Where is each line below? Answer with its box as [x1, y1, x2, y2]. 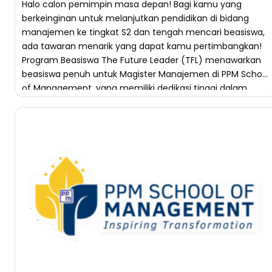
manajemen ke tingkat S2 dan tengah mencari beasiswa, [22, 26, 265, 38]
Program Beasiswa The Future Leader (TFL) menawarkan [22, 54, 261, 66]
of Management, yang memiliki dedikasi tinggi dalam [22, 82, 247, 94]
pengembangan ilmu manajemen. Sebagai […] [22, 96, 220, 108]
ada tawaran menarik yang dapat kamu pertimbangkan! [22, 40, 262, 52]
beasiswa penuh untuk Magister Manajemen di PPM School [22, 68, 270, 80]
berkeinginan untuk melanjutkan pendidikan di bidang [22, 12, 249, 24]
